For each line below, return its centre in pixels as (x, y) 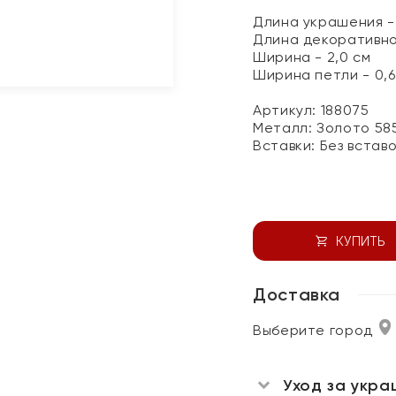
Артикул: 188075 (311, 110)
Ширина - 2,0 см (312, 57)
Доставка (297, 294)
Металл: (285, 128)
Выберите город (313, 330)
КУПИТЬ (360, 241)
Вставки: (286, 145)
